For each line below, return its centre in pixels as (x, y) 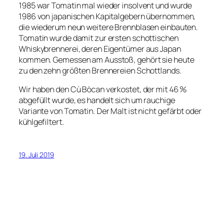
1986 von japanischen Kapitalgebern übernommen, (107, 16)
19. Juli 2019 (37, 155)
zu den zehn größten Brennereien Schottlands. (100, 70)
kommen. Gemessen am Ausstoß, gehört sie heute (107, 59)
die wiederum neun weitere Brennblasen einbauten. (109, 27)
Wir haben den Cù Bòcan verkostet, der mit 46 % (103, 89)
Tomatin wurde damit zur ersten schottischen (99, 38)
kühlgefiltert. (41, 122)
